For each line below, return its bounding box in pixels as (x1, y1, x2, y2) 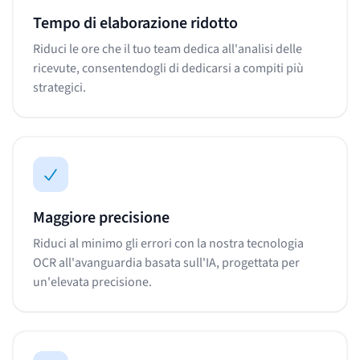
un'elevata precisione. (33, 272, 152, 291)
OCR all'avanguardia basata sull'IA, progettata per (33, 253, 300, 272)
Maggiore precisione (33, 206, 170, 229)
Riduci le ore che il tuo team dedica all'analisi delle (33, 39, 302, 58)
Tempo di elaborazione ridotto (33, 11, 238, 35)
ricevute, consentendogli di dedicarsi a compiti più (33, 59, 304, 77)
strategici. (33, 78, 86, 96)
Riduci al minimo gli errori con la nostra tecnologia (33, 234, 304, 252)
